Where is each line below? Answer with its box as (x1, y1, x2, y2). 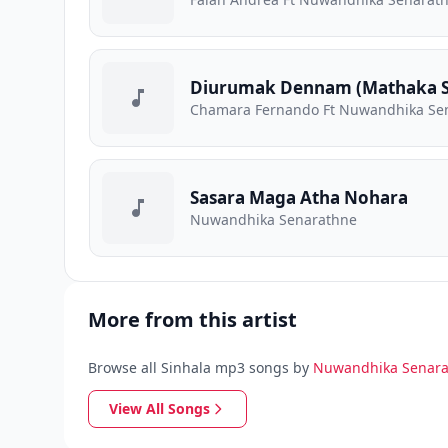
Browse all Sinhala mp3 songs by (88, 358, 309, 377)
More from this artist (88, 306, 297, 333)
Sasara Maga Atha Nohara (190, 186, 408, 209)
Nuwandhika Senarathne (190, 210, 357, 229)
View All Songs (109, 399, 210, 418)
